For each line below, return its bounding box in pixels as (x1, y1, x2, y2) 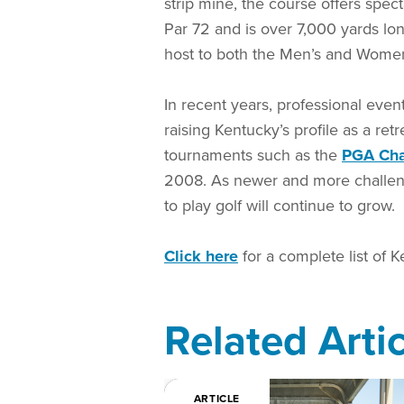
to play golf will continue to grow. (164, 193, 399, 217)
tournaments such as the (164, 142, 342, 167)
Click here (164, 243, 238, 268)
